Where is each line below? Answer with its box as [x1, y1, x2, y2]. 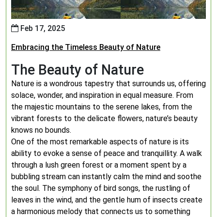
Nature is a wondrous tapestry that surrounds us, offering [11, 79, 206, 88]
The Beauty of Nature [11, 62, 144, 78]
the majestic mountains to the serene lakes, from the [11, 102, 192, 111]
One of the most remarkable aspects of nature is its [11, 137, 189, 146]
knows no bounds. [11, 125, 71, 135]
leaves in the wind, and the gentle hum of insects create [11, 195, 202, 204]
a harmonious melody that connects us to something [11, 207, 190, 216]
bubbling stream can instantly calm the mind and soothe [11, 172, 201, 181]
